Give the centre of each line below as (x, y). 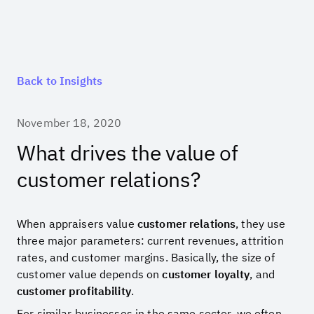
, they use (261, 223)
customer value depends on (90, 274)
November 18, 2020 (69, 122)
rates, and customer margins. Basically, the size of (146, 257)
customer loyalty (206, 274)
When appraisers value (77, 223)
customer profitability (74, 291)
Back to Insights (60, 80)
